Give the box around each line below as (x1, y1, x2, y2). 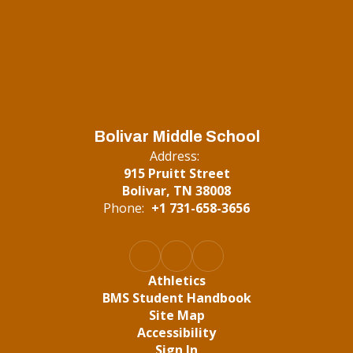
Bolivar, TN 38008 (122, 181, 231, 199)
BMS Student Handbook (102, 288, 251, 307)
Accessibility (137, 323, 216, 341)
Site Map (148, 306, 205, 324)
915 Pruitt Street (123, 164, 230, 182)
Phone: (103, 199, 144, 217)
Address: (150, 147, 199, 165)
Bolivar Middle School (93, 127, 260, 145)
